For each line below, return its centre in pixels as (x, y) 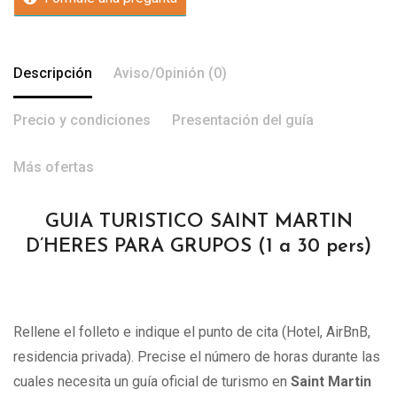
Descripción (53, 74)
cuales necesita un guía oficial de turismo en (152, 382)
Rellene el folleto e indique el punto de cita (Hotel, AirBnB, (192, 332)
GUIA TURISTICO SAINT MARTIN (198, 222)
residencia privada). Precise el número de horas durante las (197, 357)
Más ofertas (54, 167)
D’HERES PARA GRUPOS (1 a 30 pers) (198, 247)
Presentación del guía (243, 121)
